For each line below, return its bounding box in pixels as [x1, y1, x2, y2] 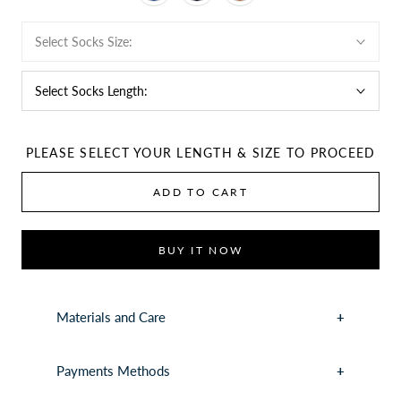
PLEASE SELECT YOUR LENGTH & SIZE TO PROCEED [25, 145, 376, 161]
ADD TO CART [152, 185, 249, 200]
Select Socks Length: [35, 83, 151, 99]
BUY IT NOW [158, 243, 243, 258]
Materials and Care [55, 308, 166, 325]
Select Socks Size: [35, 34, 136, 50]
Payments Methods [55, 362, 170, 379]
